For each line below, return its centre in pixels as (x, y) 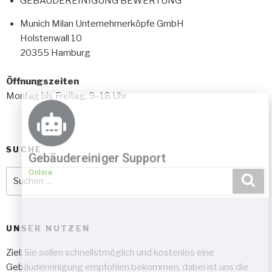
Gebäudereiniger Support (153, 161)
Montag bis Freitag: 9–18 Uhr (66, 96)
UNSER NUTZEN (48, 228)
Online (101, 174)
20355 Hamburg (55, 53)
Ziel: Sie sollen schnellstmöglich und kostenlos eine (110, 253)
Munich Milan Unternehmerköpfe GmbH (102, 24)
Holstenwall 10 (51, 39)
